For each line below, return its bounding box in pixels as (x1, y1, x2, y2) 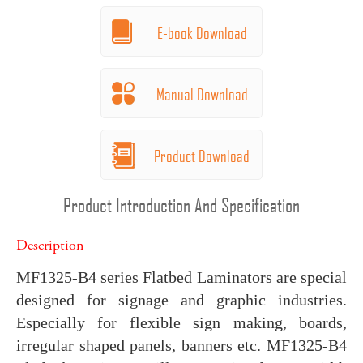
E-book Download (156, 22, 247, 42)
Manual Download (156, 83, 248, 104)
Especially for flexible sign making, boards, (16, 313, 347, 331)
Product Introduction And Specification (63, 193, 300, 216)
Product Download (154, 145, 250, 165)
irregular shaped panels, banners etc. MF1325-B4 (16, 335, 347, 354)
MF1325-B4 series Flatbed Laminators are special (16, 267, 347, 286)
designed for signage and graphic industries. (16, 290, 347, 309)
